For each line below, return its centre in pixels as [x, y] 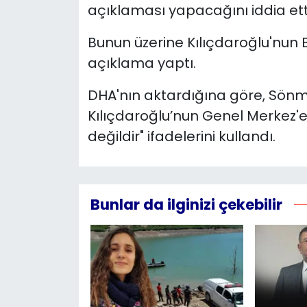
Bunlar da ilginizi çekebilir [186, 204]
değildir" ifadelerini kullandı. [181, 136]
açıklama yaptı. [142, 63]
